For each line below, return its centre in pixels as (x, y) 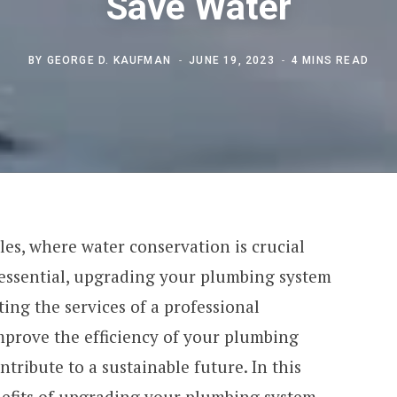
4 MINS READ (330, 60)
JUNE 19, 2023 (232, 60)
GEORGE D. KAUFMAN (109, 60)
